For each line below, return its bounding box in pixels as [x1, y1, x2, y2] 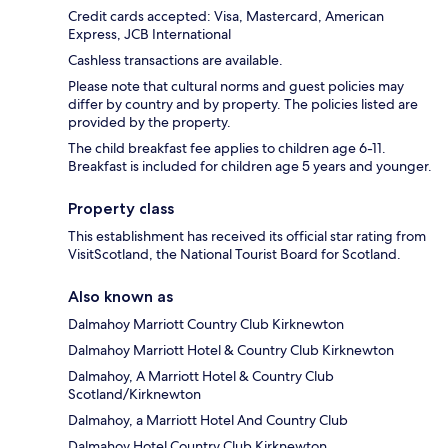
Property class [68, 198, 174, 218]
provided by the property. [68, 112, 231, 131]
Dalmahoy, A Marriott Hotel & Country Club [68, 366, 334, 385]
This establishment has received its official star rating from [68, 226, 426, 245]
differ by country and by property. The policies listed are [68, 94, 418, 113]
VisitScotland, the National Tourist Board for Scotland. [68, 244, 401, 263]
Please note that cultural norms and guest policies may [68, 76, 404, 95]
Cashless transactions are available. [68, 50, 283, 69]
